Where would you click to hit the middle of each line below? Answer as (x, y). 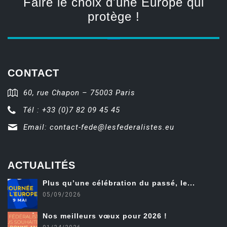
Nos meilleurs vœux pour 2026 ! (105, 216)
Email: (36, 127)
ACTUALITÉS (42, 165)
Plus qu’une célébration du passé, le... (119, 183)
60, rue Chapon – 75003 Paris (79, 92)
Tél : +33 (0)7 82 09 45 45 (71, 110)
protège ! (113, 16)
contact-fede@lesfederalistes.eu (112, 127)
